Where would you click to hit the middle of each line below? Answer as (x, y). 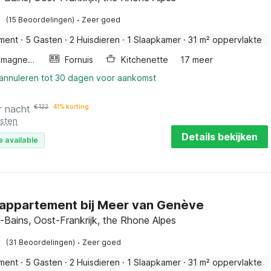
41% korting (71, 106)
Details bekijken (220, 137)
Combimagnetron (31, 60)
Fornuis (79, 60)
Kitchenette (144, 60)
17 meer (196, 60)
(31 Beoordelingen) (41, 242)
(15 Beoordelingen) (41, 20)
